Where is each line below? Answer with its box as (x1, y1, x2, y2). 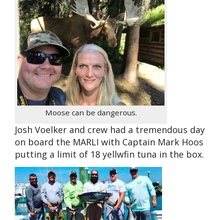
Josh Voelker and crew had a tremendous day (15, 124, 205, 136)
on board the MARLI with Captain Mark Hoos (15, 136, 203, 148)
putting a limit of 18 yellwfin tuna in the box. (15, 148, 204, 161)
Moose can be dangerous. (45, 108, 137, 118)
